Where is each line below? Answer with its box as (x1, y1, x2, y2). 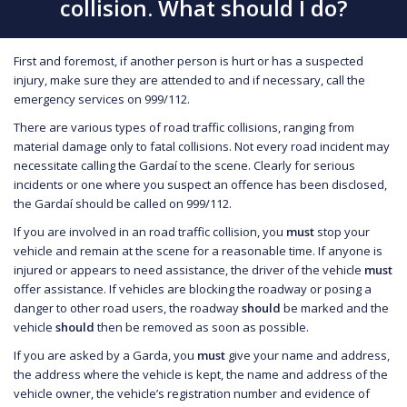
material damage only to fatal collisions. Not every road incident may (14, 137, 390, 154)
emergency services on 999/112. (14, 90, 190, 107)
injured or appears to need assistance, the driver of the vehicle (14, 261, 364, 278)
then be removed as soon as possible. (97, 318, 309, 335)
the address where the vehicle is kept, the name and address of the (14, 365, 388, 382)
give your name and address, (228, 346, 390, 363)
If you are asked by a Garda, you (14, 346, 197, 363)
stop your (317, 223, 370, 240)
